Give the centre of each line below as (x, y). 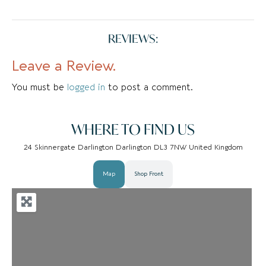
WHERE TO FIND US (133, 130)
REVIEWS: (133, 39)
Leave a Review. (64, 66)
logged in (86, 88)
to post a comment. (149, 88)
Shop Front (149, 174)
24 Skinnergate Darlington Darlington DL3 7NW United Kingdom (133, 148)
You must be (39, 88)
